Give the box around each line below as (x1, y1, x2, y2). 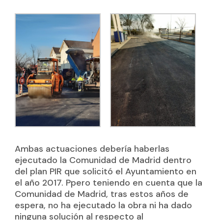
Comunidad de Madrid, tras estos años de (14, 188, 189, 200)
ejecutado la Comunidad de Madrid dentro (14, 154, 192, 166)
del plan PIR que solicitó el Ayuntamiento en (14, 165, 196, 177)
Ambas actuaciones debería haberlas (14, 142, 169, 155)
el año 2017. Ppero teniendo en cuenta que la (14, 176, 202, 189)
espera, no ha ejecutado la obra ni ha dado (14, 199, 192, 211)
